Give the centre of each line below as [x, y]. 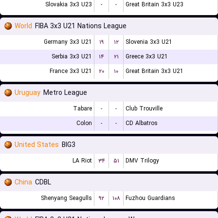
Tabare [82, 109]
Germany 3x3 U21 [68, 42]
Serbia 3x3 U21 [72, 57]
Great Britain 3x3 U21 [154, 71]
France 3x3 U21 [71, 71]
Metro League [65, 93]
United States [37, 145]
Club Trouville [144, 109]
